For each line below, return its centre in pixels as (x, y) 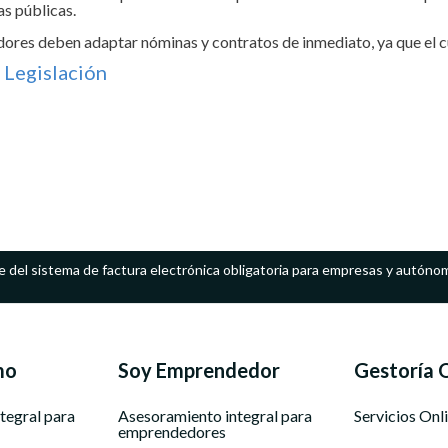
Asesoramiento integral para (214, 415)
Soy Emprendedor (198, 370)
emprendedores (171, 431)
